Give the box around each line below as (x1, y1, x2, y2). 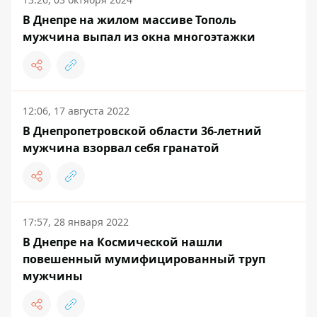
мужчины (23, 268, 83, 284)
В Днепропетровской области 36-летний (23, 123, 262, 139)
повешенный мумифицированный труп (23, 251, 265, 267)
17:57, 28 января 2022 (23, 215, 129, 229)
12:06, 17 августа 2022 (23, 104, 129, 118)
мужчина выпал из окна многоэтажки (23, 29, 255, 45)
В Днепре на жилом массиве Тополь (23, 12, 236, 28)
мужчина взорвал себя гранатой (23, 140, 219, 156)
